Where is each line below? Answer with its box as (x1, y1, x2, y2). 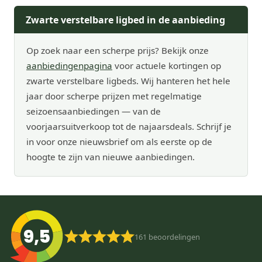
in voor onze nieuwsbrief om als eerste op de (26, 136, 212, 148)
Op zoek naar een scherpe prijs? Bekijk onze (26, 44, 209, 57)
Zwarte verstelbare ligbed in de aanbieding (26, 13, 225, 26)
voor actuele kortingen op (112, 60, 221, 72)
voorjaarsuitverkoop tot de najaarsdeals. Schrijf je (26, 120, 232, 133)
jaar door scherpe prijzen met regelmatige (26, 90, 202, 102)
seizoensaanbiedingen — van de (26, 105, 161, 118)
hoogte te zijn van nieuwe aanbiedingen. (26, 151, 195, 163)
